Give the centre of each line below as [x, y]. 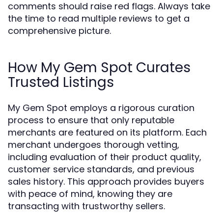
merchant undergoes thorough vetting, [94, 145]
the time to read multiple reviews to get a [99, 18]
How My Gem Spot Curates [99, 68]
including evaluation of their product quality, [105, 157]
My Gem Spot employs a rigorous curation [101, 108]
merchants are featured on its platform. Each [107, 132]
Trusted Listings [61, 82]
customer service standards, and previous [101, 169]
